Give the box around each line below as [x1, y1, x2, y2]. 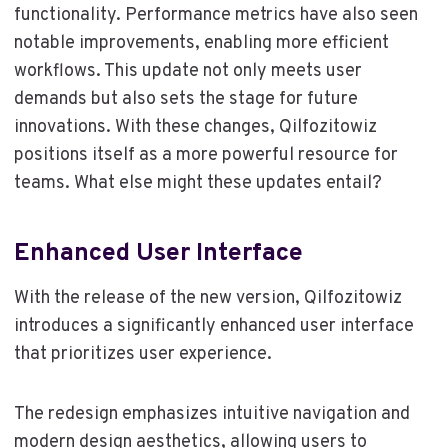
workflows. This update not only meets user [13, 60, 362, 83]
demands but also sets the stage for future [13, 88, 358, 111]
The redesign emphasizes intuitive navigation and [13, 403, 410, 426]
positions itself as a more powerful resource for [13, 144, 398, 167]
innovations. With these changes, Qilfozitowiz [13, 116, 377, 139]
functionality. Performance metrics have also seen [13, 4, 418, 27]
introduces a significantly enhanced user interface [13, 315, 414, 338]
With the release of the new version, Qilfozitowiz [13, 287, 402, 310]
